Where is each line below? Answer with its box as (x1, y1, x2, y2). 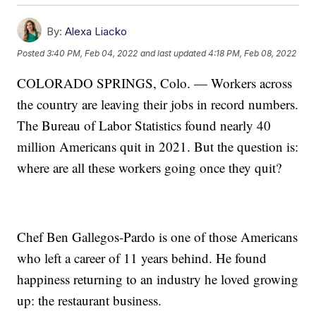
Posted (17, 47, 47, 59)
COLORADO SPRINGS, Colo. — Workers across (17, 73, 293, 92)
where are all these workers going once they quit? (17, 158, 282, 176)
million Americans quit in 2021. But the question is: (17, 137, 299, 155)
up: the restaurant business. (17, 291, 162, 309)
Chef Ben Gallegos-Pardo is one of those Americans (17, 227, 298, 245)
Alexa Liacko (65, 24, 128, 38)
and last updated (140, 47, 207, 59)
